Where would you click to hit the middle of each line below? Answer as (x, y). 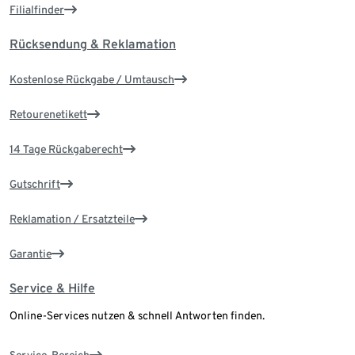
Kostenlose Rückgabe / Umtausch (92, 80)
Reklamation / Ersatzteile (72, 219)
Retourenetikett (48, 115)
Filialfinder (37, 10)
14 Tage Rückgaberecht (66, 149)
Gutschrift (35, 184)
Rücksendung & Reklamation (93, 44)
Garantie (31, 254)
